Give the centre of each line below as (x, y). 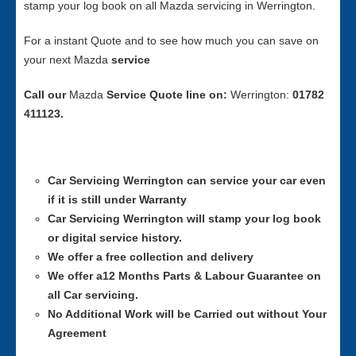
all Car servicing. (93, 295)
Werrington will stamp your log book (222, 219)
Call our (46, 95)
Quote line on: (188, 95)
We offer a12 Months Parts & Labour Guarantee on (184, 276)
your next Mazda (66, 60)
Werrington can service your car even (224, 180)
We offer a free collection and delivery (151, 257)
